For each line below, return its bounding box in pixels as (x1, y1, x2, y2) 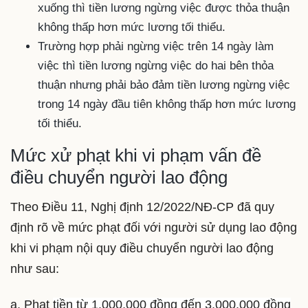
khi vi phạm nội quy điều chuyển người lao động (10, 241, 274, 256)
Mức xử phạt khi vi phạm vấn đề (10, 144, 261, 166)
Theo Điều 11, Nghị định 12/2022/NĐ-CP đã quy (10, 200, 274, 214)
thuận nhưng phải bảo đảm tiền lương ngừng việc (38, 78, 290, 91)
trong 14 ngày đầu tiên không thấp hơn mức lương (38, 97, 296, 111)
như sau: (10, 262, 59, 276)
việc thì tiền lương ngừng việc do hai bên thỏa (38, 58, 274, 72)
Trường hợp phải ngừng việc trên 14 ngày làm (38, 39, 274, 53)
